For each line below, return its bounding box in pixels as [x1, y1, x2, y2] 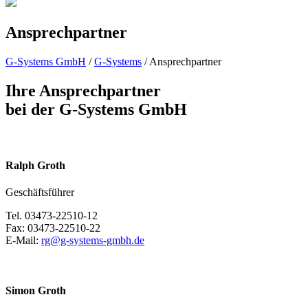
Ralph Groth [5, 159, 65, 171]
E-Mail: [5, 234, 41, 247]
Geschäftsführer [5, 186, 74, 199]
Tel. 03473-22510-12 [5, 210, 98, 222]
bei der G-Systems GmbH [5, 100, 187, 118]
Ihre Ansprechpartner [5, 81, 161, 100]
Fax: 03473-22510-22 [5, 222, 100, 234]
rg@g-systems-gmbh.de [41, 234, 144, 247]
